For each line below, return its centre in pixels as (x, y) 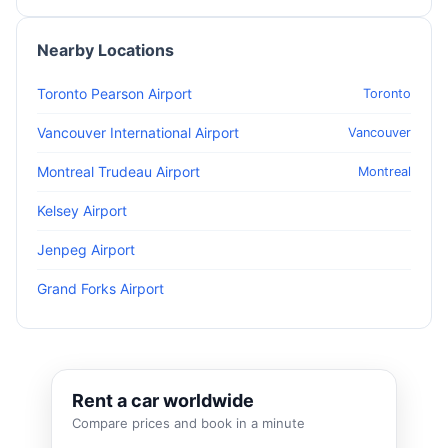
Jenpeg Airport (86, 249)
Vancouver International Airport (138, 132)
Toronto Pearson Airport (114, 93)
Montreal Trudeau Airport (118, 171)
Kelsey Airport (82, 210)
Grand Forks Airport (100, 288)
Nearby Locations (105, 50)
